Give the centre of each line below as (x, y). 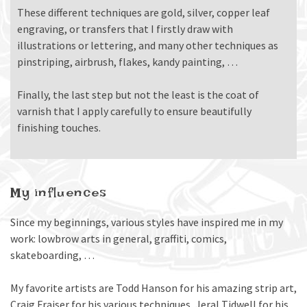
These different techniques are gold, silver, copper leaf (144, 13)
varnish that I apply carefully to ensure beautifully (134, 111)
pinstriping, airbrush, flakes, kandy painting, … (127, 62)
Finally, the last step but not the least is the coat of (138, 95)
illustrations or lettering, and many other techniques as (148, 46)
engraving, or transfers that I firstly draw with (125, 29)
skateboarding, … (52, 255)
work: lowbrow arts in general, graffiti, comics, (119, 239)
